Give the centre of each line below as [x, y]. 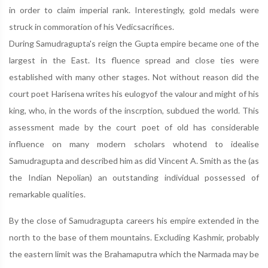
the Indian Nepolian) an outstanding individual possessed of [134, 177]
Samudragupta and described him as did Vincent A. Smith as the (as [134, 161]
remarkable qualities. [47, 194]
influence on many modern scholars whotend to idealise [134, 144]
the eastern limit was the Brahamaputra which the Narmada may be [134, 254]
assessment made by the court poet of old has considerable [134, 127]
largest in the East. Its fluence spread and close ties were [134, 60]
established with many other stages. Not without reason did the [134, 77]
